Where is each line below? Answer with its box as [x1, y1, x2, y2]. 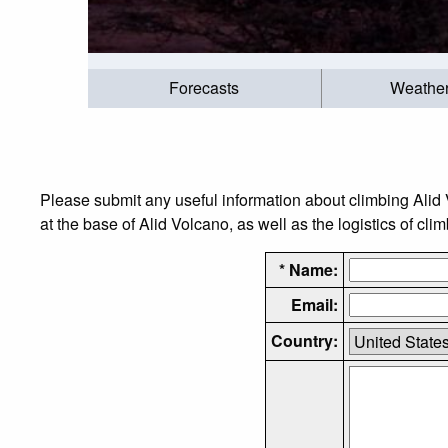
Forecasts [169, 76, 240, 100]
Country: [270, 328, 338, 352]
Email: [290, 292, 338, 316]
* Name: [278, 257, 338, 281]
